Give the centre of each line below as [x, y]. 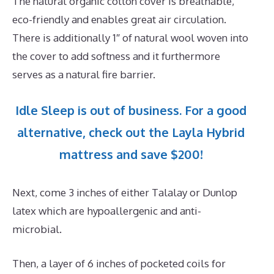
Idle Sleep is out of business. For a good [131, 110]
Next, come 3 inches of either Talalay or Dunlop [125, 193]
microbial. [37, 229]
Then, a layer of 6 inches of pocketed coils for [119, 263]
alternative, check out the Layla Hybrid [131, 132]
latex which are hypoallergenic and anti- [107, 211]
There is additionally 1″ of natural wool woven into [130, 37]
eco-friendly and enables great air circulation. [119, 19]
